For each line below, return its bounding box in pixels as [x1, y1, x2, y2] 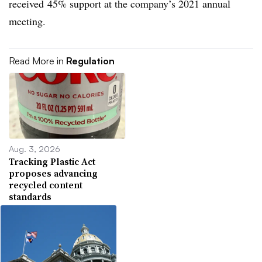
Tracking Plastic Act [9, 154, 95, 168]
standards [9, 189, 51, 203]
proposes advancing [9, 166, 98, 180]
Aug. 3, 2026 [9, 143, 60, 154]
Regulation [66, 55, 115, 67]
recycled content [9, 178, 82, 191]
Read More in [9, 55, 66, 67]
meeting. [9, 14, 46, 28]
